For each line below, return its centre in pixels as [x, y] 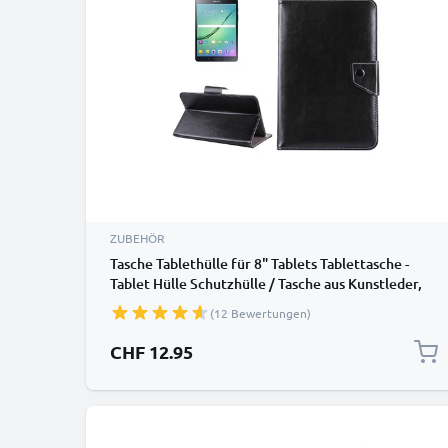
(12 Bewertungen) [260, 313]
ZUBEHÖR [137, 238]
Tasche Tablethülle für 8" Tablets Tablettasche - [259, 263]
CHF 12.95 [151, 351]
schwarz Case [152, 303]
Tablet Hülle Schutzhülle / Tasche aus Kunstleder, [266, 283]
